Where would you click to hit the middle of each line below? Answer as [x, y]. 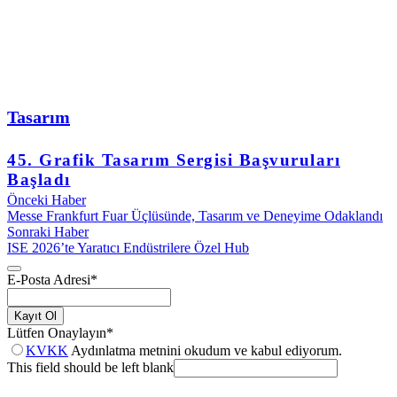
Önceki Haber [47, 199]
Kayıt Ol [35, 315]
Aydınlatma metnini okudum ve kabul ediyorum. [205, 350]
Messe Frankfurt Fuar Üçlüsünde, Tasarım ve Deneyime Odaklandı [195, 215]
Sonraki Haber [48, 231]
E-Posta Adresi [49, 279]
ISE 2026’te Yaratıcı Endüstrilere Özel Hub [128, 247]
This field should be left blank [90, 367]
